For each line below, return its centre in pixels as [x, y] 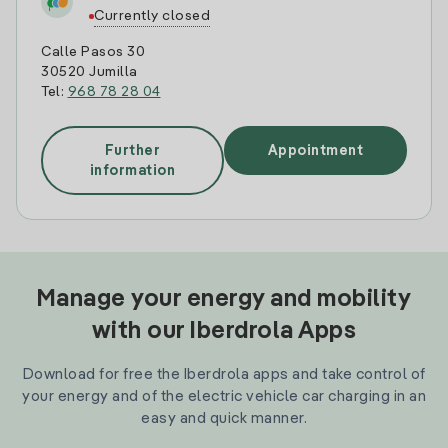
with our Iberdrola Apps [224, 332]
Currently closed [152, 16]
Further [132, 150]
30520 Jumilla [89, 72]
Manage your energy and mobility [224, 300]
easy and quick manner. [224, 418]
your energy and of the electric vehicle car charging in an [224, 396]
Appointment [315, 150]
